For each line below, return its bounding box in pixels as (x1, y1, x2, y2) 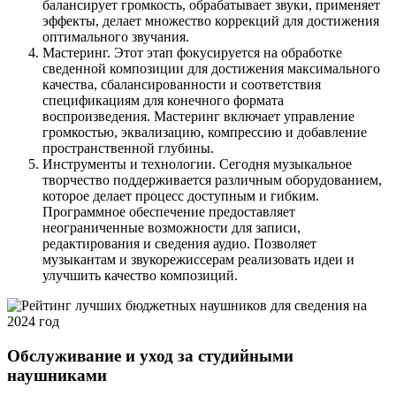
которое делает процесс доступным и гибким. (42, 188, 319, 204)
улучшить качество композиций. (42, 268, 238, 284)
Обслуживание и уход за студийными (7, 346, 293, 365)
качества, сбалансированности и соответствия (42, 77, 321, 93)
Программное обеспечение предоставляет (42, 204, 295, 220)
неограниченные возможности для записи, (42, 220, 301, 236)
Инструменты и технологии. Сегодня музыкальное (42, 156, 352, 172)
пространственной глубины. (42, 141, 214, 156)
